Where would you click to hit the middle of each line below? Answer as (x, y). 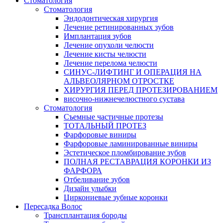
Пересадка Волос (53, 207)
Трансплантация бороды (85, 216)
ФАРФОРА (83, 171)
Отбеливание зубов (97, 180)
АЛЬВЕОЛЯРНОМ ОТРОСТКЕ (119, 81)
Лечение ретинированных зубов (119, 27)
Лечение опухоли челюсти (109, 45)
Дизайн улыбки (90, 189)
